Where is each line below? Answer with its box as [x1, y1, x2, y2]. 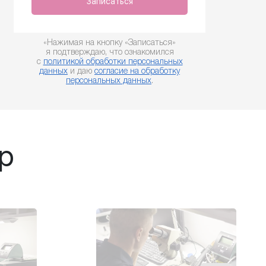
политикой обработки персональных [43, 58, 183, 66]
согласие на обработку [94, 68, 180, 75]
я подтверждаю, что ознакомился [45, 49, 174, 56]
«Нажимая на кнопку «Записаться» [43, 39, 176, 47]
